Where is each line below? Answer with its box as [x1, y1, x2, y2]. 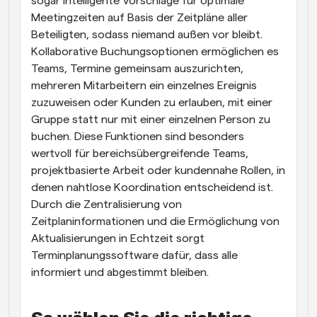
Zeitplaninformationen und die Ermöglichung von [31, 215, 279, 227]
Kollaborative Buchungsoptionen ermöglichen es [31, 45, 279, 57]
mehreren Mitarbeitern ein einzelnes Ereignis [31, 79, 257, 91]
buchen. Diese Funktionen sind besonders [31, 130, 244, 142]
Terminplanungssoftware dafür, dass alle [31, 249, 238, 261]
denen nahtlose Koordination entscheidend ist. [31, 181, 273, 193]
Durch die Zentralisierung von [31, 198, 182, 210]
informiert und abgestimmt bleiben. [31, 266, 209, 278]
